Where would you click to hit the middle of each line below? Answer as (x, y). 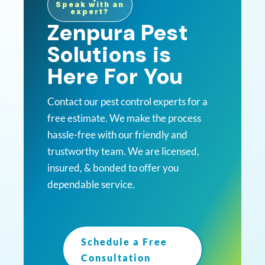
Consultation (116, 257)
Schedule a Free (125, 241)
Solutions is (110, 54)
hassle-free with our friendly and (118, 134)
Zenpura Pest (118, 32)
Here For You (115, 76)
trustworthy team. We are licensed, (124, 151)
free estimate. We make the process (125, 118)
